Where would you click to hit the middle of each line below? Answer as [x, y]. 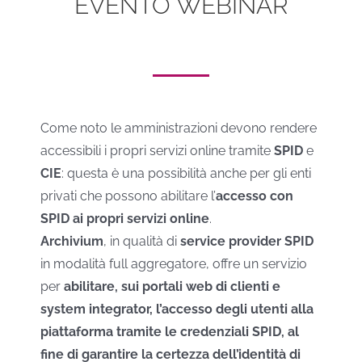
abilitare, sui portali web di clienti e [172, 286]
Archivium [72, 241]
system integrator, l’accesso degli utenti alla [177, 309]
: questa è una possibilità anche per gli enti [186, 173]
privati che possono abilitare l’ [128, 196]
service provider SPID [246, 241]
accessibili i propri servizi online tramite [157, 151]
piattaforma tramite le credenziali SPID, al [169, 332]
